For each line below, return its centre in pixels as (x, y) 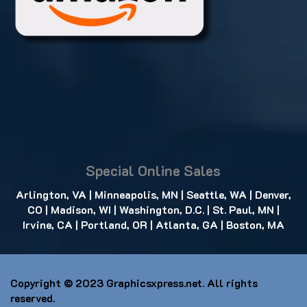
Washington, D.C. (161, 210)
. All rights (230, 283)
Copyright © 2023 (58, 283)
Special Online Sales (153, 170)
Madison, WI (79, 210)
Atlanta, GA (185, 225)
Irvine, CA (47, 225)
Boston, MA (255, 225)
